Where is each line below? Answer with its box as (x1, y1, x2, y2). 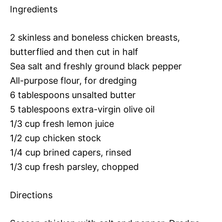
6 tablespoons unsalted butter (10, 90, 136, 100)
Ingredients (10, 4, 57, 14)
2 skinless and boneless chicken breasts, (10, 32, 180, 43)
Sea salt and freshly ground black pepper (10, 61, 182, 71)
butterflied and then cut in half (10, 47, 138, 57)
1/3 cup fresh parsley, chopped (10, 162, 139, 172)
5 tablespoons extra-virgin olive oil (10, 104, 155, 114)
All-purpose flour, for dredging (10, 75, 137, 86)
